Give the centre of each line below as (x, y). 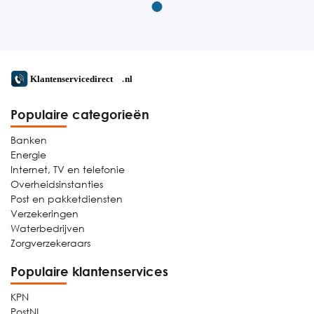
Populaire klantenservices (89, 271)
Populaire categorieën (80, 114)
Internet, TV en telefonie (68, 169)
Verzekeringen (45, 213)
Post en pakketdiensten (67, 199)
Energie (28, 155)
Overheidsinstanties (57, 184)
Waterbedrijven (48, 228)
